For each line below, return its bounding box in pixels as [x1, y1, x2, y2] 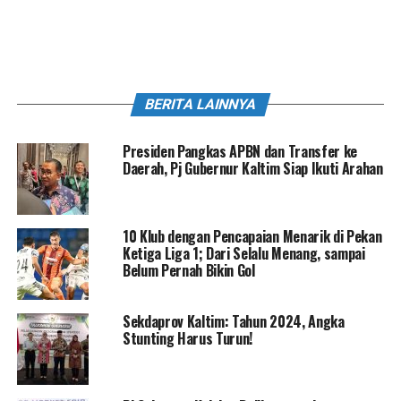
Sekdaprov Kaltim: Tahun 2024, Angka [122, 311, 345, 333]
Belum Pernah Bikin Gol [122, 260, 255, 282]
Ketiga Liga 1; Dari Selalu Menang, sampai [122, 243, 365, 265]
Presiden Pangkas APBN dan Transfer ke [122, 141, 358, 163]
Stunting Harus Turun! [122, 328, 253, 350]
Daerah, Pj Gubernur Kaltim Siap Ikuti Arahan [122, 158, 383, 180]
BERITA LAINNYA [142, 96, 259, 114]
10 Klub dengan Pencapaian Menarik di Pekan [122, 226, 382, 248]
